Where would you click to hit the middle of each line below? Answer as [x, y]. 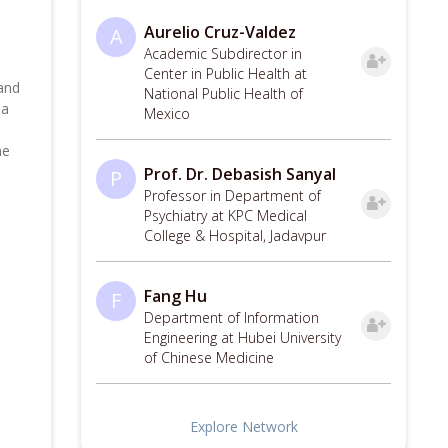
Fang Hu [175, 296]
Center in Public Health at [225, 73]
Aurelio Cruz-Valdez [220, 32]
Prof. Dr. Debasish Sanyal [240, 174]
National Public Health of [223, 93]
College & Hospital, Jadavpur [235, 235]
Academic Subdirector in [223, 53]
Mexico [167, 113]
